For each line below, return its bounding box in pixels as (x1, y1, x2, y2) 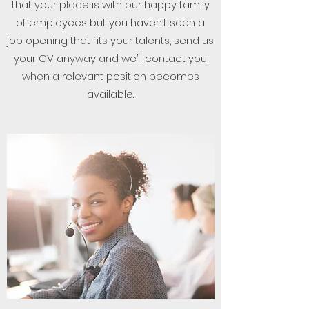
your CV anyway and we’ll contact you (14, 51, 207, 66)
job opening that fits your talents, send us (7, 33, 214, 48)
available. (87, 87, 134, 101)
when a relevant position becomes (21, 69, 199, 83)
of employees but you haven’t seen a (16, 15, 205, 30)
